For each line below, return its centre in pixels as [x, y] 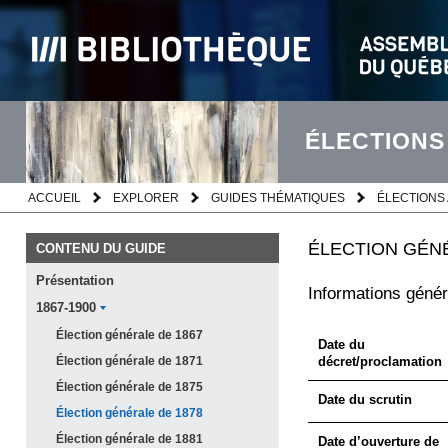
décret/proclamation [379, 361]
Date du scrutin [364, 399]
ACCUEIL [54, 197]
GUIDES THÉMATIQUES [278, 197]
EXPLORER [146, 197]
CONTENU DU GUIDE [101, 248]
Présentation [75, 281]
